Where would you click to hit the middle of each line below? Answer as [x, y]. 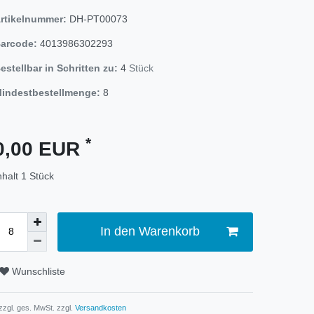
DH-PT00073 [98, 19]
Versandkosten [100, 307]
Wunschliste [39, 272]
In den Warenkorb [150, 232]
